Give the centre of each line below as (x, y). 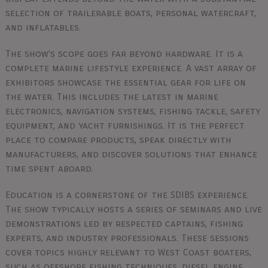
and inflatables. (43, 27)
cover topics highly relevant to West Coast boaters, (128, 252)
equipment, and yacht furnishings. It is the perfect (125, 125)
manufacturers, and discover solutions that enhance (131, 154)
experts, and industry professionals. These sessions (127, 238)
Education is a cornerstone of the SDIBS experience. (127, 195)
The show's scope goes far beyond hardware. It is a (124, 54)
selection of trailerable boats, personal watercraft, (130, 13)
